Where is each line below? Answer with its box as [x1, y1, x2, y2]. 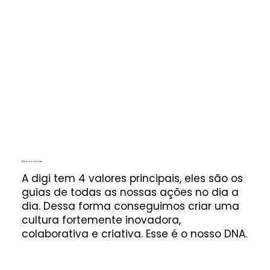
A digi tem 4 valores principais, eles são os [21, 171, 243, 186]
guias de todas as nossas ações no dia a [21, 184, 239, 199]
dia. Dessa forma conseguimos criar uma [21, 198, 239, 213]
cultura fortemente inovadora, [21, 212, 181, 227]
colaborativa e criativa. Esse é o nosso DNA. [21, 226, 247, 241]
